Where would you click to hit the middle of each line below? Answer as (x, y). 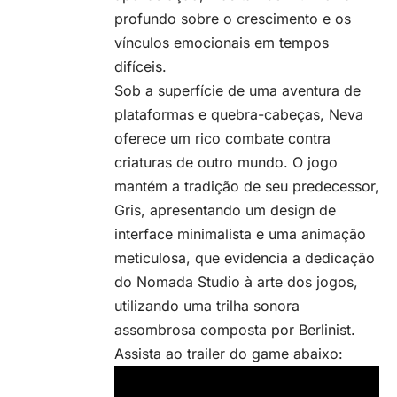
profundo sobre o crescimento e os (233, 19)
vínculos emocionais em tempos (222, 43)
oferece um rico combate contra (222, 139)
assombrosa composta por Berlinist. (235, 330)
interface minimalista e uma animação (240, 234)
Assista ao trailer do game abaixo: (229, 354)
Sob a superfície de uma (198, 91)
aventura (311, 91)
